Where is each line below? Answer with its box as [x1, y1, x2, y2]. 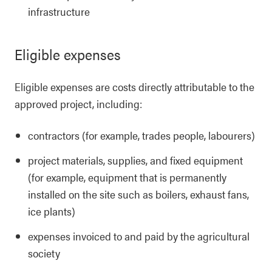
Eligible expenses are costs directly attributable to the [15, 79, 254, 94]
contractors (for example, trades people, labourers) [28, 127, 255, 143]
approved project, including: [15, 96, 142, 111]
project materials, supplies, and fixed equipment [28, 152, 243, 168]
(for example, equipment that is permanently [28, 169, 226, 185]
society [28, 245, 60, 260]
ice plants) [28, 203, 75, 219]
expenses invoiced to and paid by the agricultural [28, 228, 250, 243]
